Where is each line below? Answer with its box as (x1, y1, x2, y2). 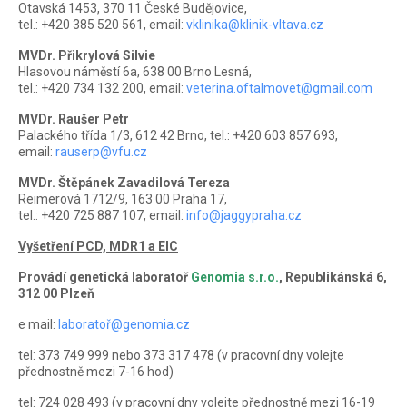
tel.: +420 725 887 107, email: (18, 208, 186, 223)
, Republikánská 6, (279, 270, 387, 285)
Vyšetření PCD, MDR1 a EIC (18, 239, 178, 254)
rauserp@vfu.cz (55, 144, 147, 160)
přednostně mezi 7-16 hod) (18, 364, 174, 380)
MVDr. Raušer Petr (18, 112, 129, 127)
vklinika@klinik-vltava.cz (186, 17, 323, 33)
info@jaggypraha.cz (186, 208, 302, 223)
